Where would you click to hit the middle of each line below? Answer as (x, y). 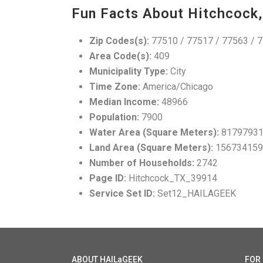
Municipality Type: (129, 72)
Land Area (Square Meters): (151, 148)
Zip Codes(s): (119, 41)
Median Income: (124, 102)
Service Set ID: (122, 194)
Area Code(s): (120, 56)
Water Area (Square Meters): (154, 133)
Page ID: (108, 178)
